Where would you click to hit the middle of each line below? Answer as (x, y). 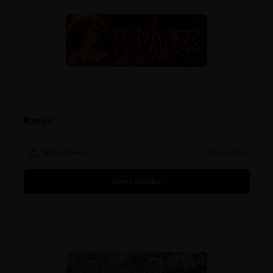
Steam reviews (64, 152)
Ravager (39, 120)
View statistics (136, 181)
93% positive (224, 152)
